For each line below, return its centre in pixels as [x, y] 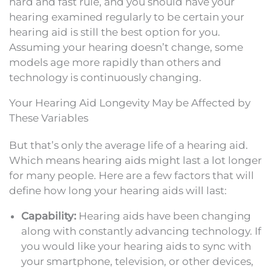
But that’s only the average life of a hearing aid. [129, 145]
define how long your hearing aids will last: [118, 190]
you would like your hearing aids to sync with [136, 246]
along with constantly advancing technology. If [141, 231]
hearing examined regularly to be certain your [127, 17]
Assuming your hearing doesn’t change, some [126, 47]
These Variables [49, 118]
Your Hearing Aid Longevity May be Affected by [130, 103]
